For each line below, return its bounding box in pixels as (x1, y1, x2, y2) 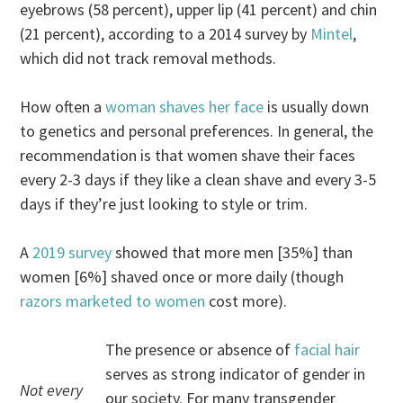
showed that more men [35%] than (112, 242, 354, 263)
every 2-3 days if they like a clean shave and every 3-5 (20, 169, 377, 190)
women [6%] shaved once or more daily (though (20, 266, 345, 287)
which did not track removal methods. (20, 48, 277, 68)
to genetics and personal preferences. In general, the (20, 121, 374, 141)
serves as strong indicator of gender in (105, 363, 366, 384)
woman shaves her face (105, 96, 264, 117)
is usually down (264, 96, 370, 117)
